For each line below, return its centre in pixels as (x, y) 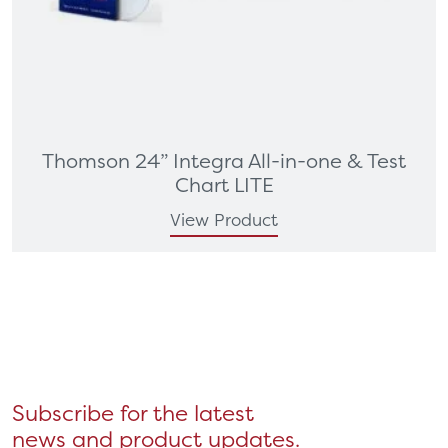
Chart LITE (224, 184)
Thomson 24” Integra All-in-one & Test (224, 160)
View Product (224, 219)
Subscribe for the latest (133, 413)
